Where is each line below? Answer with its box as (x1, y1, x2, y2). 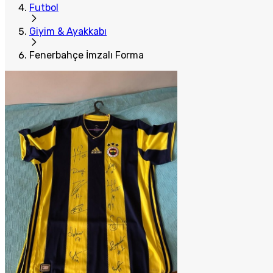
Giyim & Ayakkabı (29, 26, 107, 37)
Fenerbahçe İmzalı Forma (29, 49, 144, 61)
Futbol (29, 2, 58, 13)
